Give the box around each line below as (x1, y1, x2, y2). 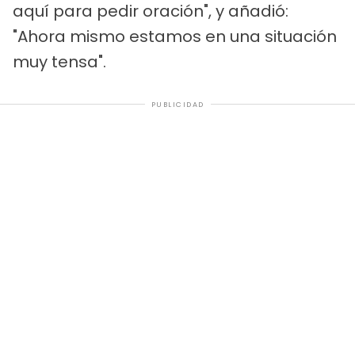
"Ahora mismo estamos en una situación (13, 25, 337, 48)
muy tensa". (13, 50, 106, 73)
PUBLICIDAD (151, 99, 204, 109)
